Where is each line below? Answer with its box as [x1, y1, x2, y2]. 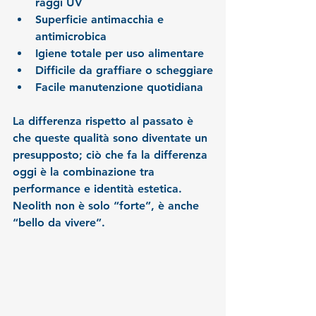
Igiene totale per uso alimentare [35, 47, 204, 60]
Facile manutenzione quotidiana [35, 80, 203, 94]
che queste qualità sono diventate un [13, 131, 211, 145]
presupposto [13, 148, 79, 162]
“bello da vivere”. [13, 216, 105, 229]
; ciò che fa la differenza [79, 148, 211, 162]
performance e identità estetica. [13, 182, 186, 195]
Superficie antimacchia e [35, 13, 167, 26]
